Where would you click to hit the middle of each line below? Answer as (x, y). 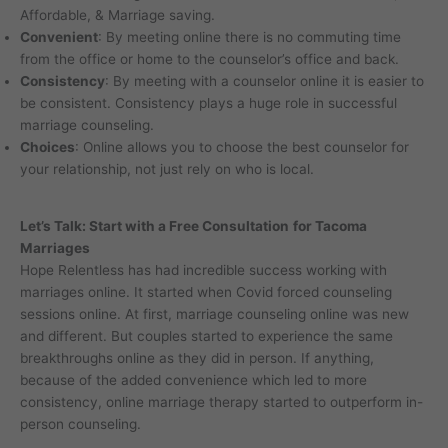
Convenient (59, 36)
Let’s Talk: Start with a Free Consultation (154, 226)
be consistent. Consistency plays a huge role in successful (208, 102)
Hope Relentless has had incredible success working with (203, 270)
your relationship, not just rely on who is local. (167, 168)
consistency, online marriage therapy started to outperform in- (221, 402)
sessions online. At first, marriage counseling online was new (214, 314)
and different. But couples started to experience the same (206, 336)
